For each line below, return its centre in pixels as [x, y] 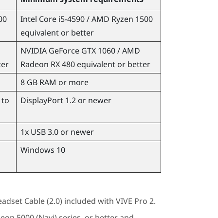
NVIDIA [33, 50]
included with [89, 201]
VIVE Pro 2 [135, 201]
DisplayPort [42, 100]
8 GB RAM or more [54, 82]
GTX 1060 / [100, 50]
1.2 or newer [87, 100]
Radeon [34, 64]
